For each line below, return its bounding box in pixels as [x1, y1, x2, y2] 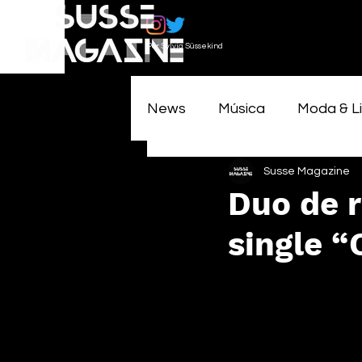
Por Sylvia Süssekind [146, 42, 223, 50]
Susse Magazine [263, 165, 350, 177]
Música [218, 100, 265, 116]
